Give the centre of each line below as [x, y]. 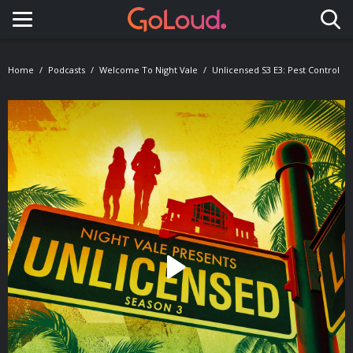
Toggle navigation [89, 34]
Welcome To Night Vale [149, 70]
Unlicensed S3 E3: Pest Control [276, 70]
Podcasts [67, 70]
